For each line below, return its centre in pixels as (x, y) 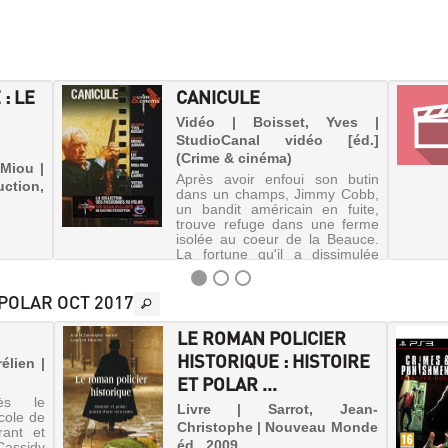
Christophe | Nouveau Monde (277, 427)
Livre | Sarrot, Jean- (277, 409)
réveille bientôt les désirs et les (277, 269)
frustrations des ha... (241, 284)
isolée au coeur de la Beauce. (277, 239)
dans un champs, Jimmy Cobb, (277, 194)
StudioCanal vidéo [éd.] (277, 140)
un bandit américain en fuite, (277, 209)
